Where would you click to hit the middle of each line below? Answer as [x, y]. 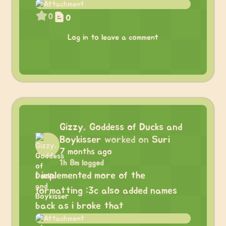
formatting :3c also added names [106, 191]
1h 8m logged [82, 163]
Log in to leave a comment [113, 37]
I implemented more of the [90, 176]
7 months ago [86, 152]
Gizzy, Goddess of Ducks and [121, 127]
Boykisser [80, 140]
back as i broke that [79, 206]
